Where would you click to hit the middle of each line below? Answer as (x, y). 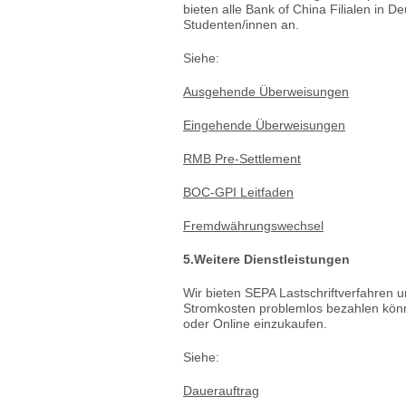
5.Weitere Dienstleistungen (266, 259)
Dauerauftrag (221, 391)
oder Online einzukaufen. (255, 324)
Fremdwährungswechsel (253, 226)
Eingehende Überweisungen (264, 125)
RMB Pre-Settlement (242, 159)
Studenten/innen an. (241, 24)
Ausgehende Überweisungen (266, 92)
